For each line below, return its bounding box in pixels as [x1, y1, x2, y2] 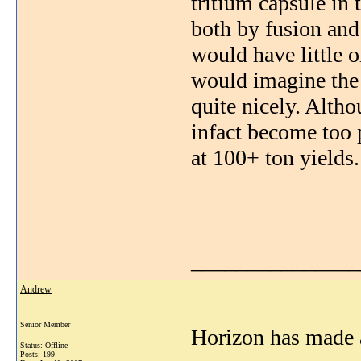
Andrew [20, 284, 52, 295]
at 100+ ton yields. [191, 145, 359, 170]
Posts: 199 [20, 350, 55, 359]
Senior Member [20, 320, 70, 329]
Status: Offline [20, 341, 68, 350]
